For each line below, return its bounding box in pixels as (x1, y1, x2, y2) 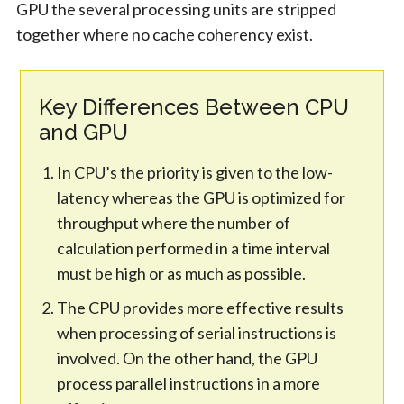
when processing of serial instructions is (57, 322, 337, 343)
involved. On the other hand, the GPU (57, 347, 318, 368)
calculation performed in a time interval (57, 237, 331, 258)
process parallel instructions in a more (57, 372, 321, 393)
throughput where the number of (57, 212, 291, 233)
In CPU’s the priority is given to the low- (57, 161, 334, 182)
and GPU (39, 118, 129, 145)
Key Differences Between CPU (39, 93, 350, 120)
